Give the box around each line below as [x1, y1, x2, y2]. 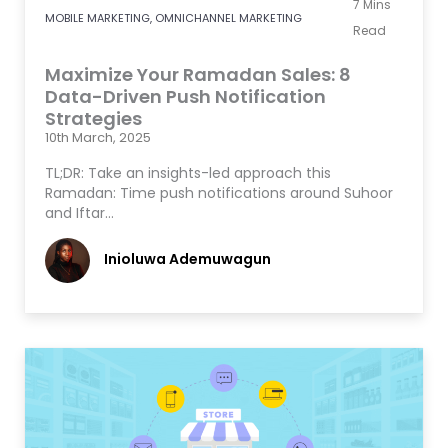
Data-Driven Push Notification [45, 83, 326, 109]
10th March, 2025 [45, 127, 151, 147]
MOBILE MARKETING [45, 9, 150, 26]
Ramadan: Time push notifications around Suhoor [45, 182, 393, 203]
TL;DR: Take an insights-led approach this [45, 162, 331, 183]
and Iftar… [45, 202, 114, 223]
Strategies [45, 105, 142, 131]
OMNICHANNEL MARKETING [155, 9, 302, 26]
